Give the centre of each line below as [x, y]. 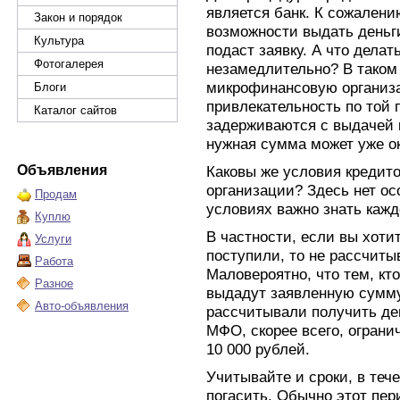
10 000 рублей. [258, 349]
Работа [54, 261]
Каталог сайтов [75, 110]
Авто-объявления [82, 306]
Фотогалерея [69, 64]
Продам [56, 194]
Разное [54, 283]
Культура [59, 41]
